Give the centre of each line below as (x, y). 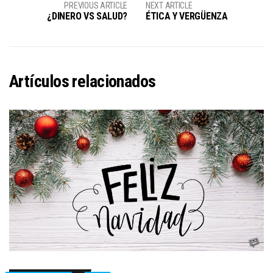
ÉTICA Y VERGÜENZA (187, 16)
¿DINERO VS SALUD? (87, 16)
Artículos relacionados (83, 82)
